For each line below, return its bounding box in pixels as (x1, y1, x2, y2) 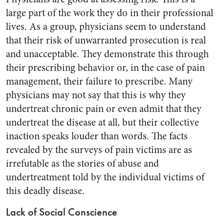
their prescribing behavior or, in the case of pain (6, 61, 205, 75)
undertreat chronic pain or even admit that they (6, 102, 201, 116)
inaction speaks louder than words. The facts (6, 129, 188, 143)
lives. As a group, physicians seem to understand (6, 20, 206, 34)
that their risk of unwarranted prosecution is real (6, 33, 206, 47)
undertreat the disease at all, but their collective (6, 115, 199, 130)
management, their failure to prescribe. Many (6, 74, 193, 88)
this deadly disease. (6, 184, 85, 198)
